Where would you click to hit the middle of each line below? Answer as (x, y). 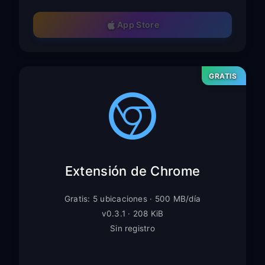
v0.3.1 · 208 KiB (132, 213)
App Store (138, 25)
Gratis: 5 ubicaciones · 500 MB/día (132, 198)
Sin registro (132, 228)
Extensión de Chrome (132, 171)
